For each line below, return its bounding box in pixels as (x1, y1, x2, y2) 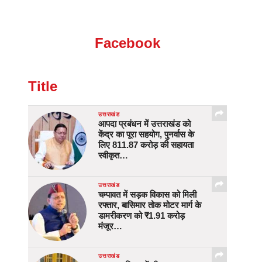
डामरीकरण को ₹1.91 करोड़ (98, 211, 185, 221)
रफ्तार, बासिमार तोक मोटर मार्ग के (98, 200, 201, 211)
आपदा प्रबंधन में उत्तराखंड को (98, 119, 191, 129)
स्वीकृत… (98, 150, 128, 161)
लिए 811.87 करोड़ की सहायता (98, 140, 194, 150)
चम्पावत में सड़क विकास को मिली (98, 189, 196, 200)
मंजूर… (98, 221, 122, 232)
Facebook (95, 35, 160, 51)
